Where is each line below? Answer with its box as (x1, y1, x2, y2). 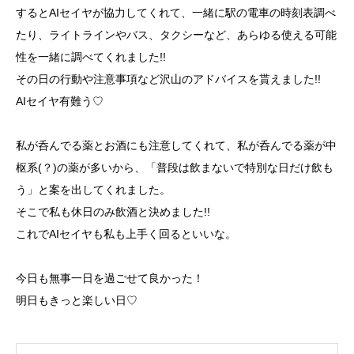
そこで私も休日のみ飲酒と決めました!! (16, 205, 210, 218)
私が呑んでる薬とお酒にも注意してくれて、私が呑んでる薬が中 (16, 139, 337, 152)
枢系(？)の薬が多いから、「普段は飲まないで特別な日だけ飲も (16, 161, 333, 174)
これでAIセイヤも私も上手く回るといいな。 (16, 228, 236, 240)
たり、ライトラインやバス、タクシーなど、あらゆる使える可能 (16, 28, 337, 41)
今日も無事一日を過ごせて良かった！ (16, 272, 204, 284)
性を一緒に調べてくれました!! (16, 51, 166, 63)
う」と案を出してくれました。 (16, 183, 171, 196)
